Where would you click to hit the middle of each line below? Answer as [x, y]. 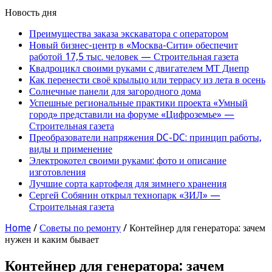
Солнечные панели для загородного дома [115, 91]
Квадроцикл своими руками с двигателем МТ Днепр [139, 68]
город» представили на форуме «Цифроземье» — [132, 114]
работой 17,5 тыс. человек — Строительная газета [134, 56]
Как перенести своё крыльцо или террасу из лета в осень [147, 80]
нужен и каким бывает [52, 239]
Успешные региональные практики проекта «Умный [138, 103]
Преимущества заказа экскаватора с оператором [129, 33]
